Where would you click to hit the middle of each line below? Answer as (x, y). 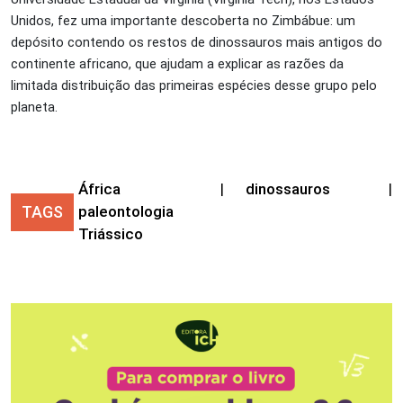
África (99, 189)
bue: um (332, 21)
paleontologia (125, 212)
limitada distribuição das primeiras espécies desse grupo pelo (194, 86)
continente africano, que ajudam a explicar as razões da (177, 64)
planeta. (34, 107)
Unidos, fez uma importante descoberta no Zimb (156, 21)
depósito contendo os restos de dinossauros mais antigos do (197, 43)
